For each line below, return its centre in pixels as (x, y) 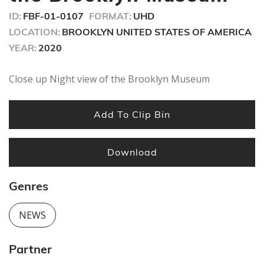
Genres (29, 186)
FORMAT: (110, 16)
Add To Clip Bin (132, 114)
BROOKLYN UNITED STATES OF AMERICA (157, 32)
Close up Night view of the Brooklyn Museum (109, 79)
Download (132, 152)
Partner (30, 249)
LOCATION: (34, 32)
